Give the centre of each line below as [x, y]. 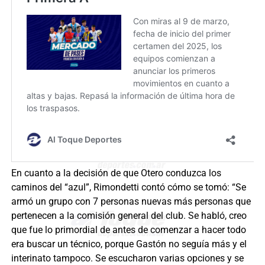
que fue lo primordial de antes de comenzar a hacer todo [128, 230]
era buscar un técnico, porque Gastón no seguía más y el [129, 244]
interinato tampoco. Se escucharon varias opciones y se [127, 258]
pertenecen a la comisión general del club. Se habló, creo [129, 215]
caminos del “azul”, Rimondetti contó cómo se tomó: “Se [128, 187]
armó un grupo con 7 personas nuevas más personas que [131, 201]
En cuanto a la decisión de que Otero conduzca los [116, 173]
